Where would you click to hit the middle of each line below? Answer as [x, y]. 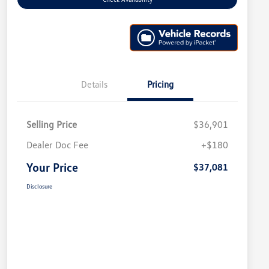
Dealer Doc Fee [57, 145]
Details [94, 84]
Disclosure [39, 186]
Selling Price [52, 125]
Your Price [52, 167]
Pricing [160, 84]
